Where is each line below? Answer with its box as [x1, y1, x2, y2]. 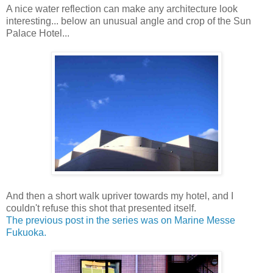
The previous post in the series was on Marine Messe [6, 215, 235, 226]
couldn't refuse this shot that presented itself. [6, 203, 196, 214]
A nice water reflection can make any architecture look [6, 4, 238, 15]
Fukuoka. [6, 227, 46, 238]
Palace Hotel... [6, 28, 69, 39]
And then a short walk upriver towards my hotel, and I [6, 191, 233, 202]
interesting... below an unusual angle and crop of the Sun [6, 16, 251, 27]
